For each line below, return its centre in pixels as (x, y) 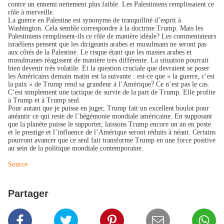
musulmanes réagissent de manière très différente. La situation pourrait (108, 60)
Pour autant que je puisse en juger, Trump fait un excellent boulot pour (108, 108)
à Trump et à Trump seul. (44, 100)
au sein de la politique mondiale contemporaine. (76, 148)
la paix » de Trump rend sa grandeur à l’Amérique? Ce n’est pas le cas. (109, 84)
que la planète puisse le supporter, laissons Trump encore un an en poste (109, 124)
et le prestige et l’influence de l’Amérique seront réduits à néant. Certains (112, 132)
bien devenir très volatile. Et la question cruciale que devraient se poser (109, 68)
